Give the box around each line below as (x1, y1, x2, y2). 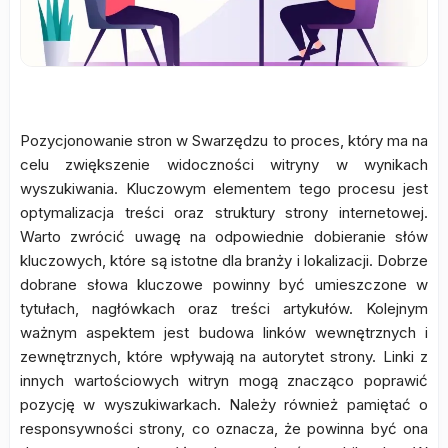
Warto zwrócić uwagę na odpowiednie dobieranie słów (20, 227, 428, 246)
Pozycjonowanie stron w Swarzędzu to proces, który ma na (20, 131, 428, 150)
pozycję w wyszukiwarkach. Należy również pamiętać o (20, 395, 428, 414)
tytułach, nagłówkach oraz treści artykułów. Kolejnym (20, 299, 428, 318)
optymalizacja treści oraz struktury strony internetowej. (20, 203, 428, 222)
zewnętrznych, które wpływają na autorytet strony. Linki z (20, 347, 428, 366)
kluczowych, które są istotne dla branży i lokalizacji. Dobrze (20, 251, 428, 270)
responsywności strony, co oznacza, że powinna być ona (20, 419, 428, 438)
